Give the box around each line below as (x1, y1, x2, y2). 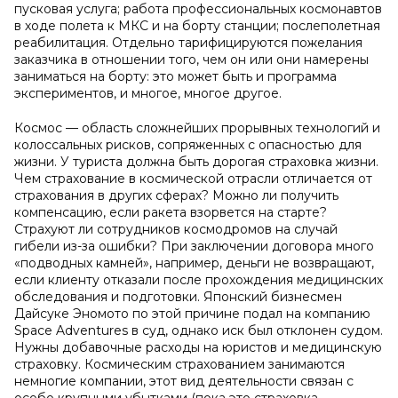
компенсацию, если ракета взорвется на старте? (14, 204, 327, 220)
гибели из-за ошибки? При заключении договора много (14, 238, 374, 254)
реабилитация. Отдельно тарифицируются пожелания (14, 35, 362, 51)
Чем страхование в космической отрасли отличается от (14, 171, 372, 187)
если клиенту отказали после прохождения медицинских (14, 272, 383, 288)
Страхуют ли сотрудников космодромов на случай (14, 221, 338, 237)
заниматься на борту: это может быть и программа (14, 68, 337, 84)
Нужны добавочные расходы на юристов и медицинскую (14, 339, 382, 355)
